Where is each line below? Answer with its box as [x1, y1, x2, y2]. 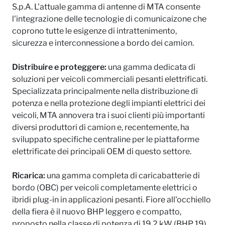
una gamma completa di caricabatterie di [45, 171, 200, 180]
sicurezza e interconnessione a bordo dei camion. [12, 38, 194, 48]
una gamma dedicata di [106, 62, 195, 72]
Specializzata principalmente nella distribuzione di [12, 86, 198, 96]
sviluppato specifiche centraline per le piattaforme [12, 135, 199, 144]
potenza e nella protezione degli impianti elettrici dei [12, 98, 205, 108]
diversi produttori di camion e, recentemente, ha [12, 123, 189, 132]
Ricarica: [12, 171, 45, 180]
